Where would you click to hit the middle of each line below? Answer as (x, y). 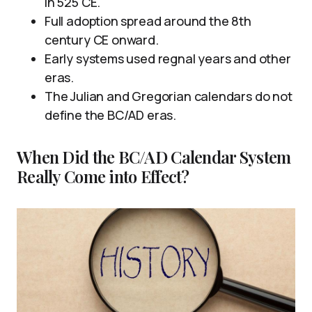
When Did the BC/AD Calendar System (154, 157)
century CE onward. (102, 40)
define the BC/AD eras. (111, 115)
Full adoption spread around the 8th (148, 21)
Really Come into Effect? (103, 177)
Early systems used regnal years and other (168, 59)
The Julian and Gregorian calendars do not (169, 96)
